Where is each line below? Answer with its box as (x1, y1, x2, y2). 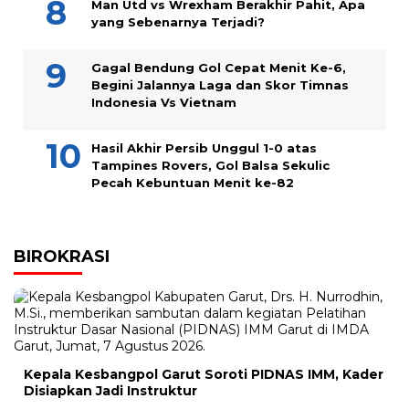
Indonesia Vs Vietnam (91, 94, 236, 110)
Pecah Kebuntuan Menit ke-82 (91, 174, 294, 190)
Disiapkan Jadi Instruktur (24, 382, 197, 399)
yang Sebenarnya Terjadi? (91, 14, 265, 29)
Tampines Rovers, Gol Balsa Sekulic (91, 157, 330, 173)
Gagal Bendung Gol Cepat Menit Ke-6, (91, 59, 346, 75)
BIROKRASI (14, 246, 110, 267)
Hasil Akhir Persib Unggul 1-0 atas (91, 140, 317, 155)
